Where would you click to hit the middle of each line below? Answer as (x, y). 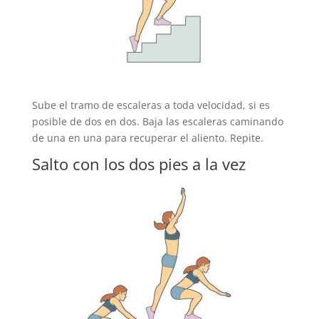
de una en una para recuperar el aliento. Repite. (147, 137)
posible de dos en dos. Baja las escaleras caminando (157, 121)
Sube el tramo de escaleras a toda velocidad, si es (151, 105)
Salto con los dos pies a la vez (138, 163)
